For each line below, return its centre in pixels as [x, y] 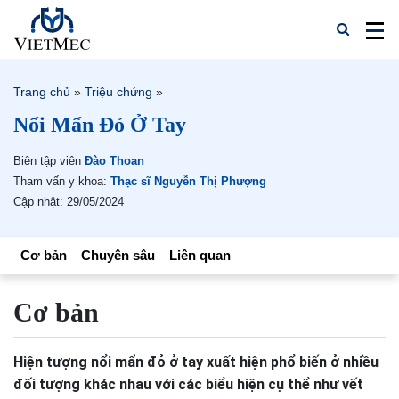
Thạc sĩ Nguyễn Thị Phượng [188, 181]
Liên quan [200, 255]
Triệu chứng [118, 92]
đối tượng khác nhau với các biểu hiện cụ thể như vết [188, 384]
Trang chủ [42, 92]
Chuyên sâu [118, 255]
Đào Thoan [114, 161]
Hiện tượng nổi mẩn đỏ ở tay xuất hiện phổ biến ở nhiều [196, 362]
